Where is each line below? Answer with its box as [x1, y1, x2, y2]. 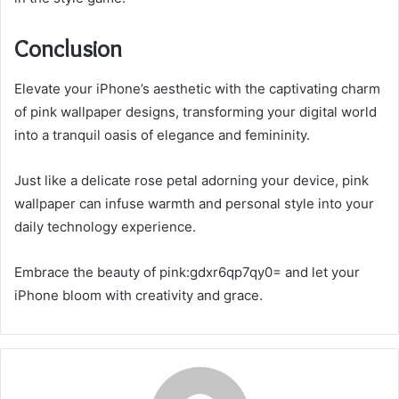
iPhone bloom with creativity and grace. [14, 286, 263, 304]
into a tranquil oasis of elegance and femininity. [14, 126, 310, 143]
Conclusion [14, 34, 122, 64]
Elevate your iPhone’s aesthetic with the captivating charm [14, 79, 380, 97]
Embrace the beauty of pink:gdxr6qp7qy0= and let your [14, 263, 360, 281]
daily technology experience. [14, 217, 196, 235]
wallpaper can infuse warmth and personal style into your [14, 194, 374, 212]
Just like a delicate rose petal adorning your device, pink [14, 171, 369, 189]
